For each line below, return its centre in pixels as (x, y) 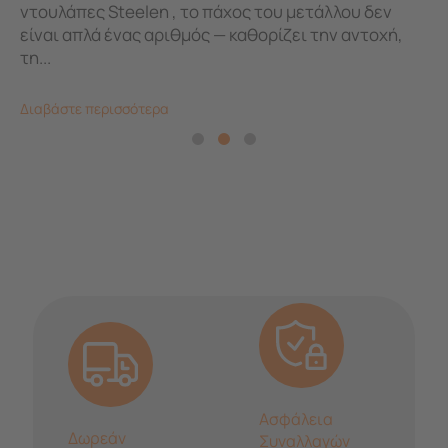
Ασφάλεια (296, 418)
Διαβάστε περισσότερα (94, 108)
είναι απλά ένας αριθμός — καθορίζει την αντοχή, (211, 34)
